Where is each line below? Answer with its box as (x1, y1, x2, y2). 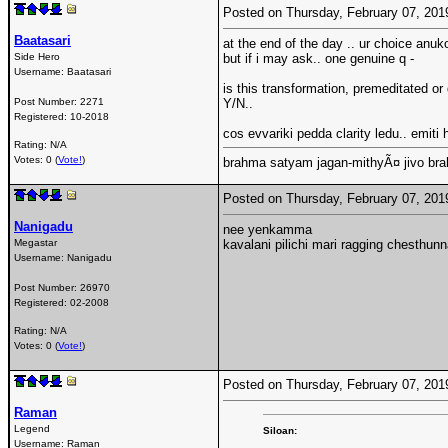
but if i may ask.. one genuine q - (223, 50, 414, 66)
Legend (14, 422, 50, 434)
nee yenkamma (223, 221, 312, 237)
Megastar (14, 236, 57, 248)
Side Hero (14, 50, 60, 62)
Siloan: (263, 424, 297, 436)
